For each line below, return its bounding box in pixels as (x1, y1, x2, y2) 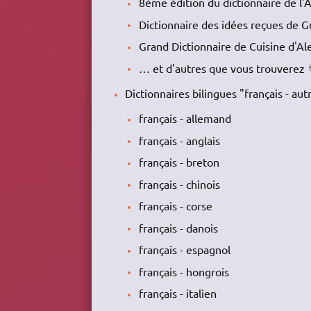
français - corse (138, 199, 212, 213)
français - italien (138, 286, 217, 301)
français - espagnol (138, 242, 230, 257)
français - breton (138, 155, 219, 169)
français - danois (138, 220, 218, 235)
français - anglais (138, 133, 220, 147)
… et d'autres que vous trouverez (138, 60, 308, 75)
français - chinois (138, 176, 220, 191)
